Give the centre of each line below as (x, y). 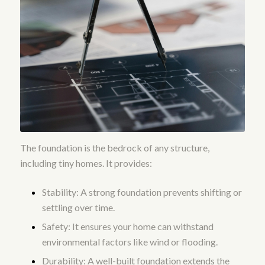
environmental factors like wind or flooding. (130, 242)
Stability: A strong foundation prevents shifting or (142, 192)
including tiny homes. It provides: (86, 163)
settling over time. (78, 208)
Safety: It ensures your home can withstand (127, 227)
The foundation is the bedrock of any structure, (114, 147)
